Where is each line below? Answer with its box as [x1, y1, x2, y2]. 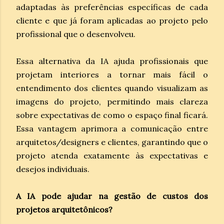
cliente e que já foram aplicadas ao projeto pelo [16, 15, 208, 25]
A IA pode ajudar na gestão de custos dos [16, 190, 208, 201]
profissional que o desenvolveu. [16, 28, 135, 39]
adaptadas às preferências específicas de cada [16, 1, 208, 12]
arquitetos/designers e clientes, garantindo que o [16, 136, 208, 147]
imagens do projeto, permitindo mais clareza [16, 96, 208, 106]
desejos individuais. [16, 163, 89, 174]
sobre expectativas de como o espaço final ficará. [16, 109, 208, 120]
